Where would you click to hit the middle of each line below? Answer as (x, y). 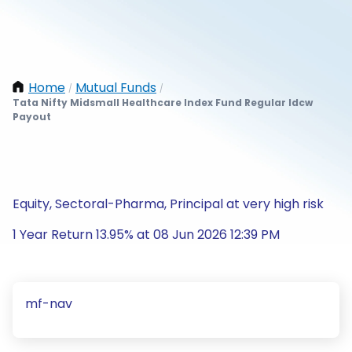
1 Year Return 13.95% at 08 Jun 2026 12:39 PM (146, 235)
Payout (32, 117)
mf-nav (49, 304)
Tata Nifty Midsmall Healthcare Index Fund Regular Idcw (163, 103)
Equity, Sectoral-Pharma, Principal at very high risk (168, 204)
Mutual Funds (116, 88)
